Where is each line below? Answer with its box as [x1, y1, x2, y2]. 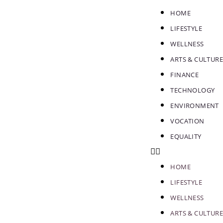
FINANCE [170, 70, 199, 79]
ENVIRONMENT [170, 101, 219, 110]
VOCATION [170, 116, 205, 125]
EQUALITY [170, 132, 202, 141]
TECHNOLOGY [170, 86, 215, 95]
